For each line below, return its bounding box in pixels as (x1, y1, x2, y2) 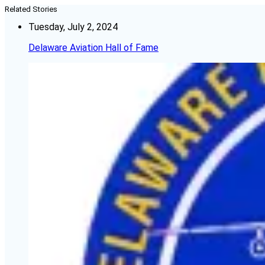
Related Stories (5, 5, 57, 14)
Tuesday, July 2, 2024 (28, 21, 118, 33)
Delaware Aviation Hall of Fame (28, 42, 159, 54)
